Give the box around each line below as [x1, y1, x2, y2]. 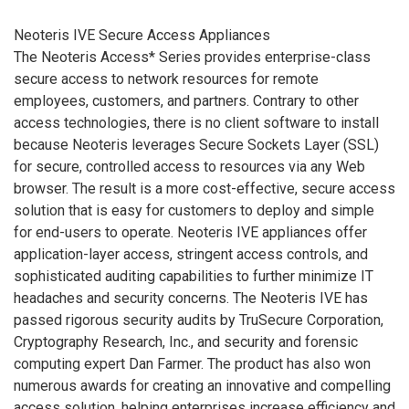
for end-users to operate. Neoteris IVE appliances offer [14, 223, 367, 241]
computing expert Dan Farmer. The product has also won [14, 354, 371, 372]
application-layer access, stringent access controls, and [14, 245, 368, 263]
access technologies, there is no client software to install [14, 113, 379, 131]
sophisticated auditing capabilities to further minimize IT [14, 267, 373, 285]
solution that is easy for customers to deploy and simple [14, 201, 374, 219]
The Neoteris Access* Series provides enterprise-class [14, 47, 371, 66]
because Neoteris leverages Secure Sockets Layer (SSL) [14, 135, 379, 153]
